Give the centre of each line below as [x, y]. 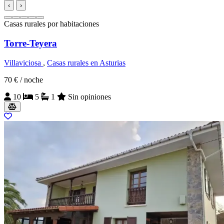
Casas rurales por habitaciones [51, 24]
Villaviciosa [23, 62]
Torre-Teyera [30, 43]
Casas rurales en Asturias [86, 62]
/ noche [31, 79]
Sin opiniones [88, 96]
